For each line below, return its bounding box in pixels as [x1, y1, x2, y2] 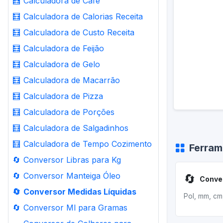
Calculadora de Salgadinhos [23, 123, 128, 133]
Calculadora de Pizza [23, 91, 103, 101]
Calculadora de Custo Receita [23, 27, 134, 37]
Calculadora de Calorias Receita [23, 11, 143, 21]
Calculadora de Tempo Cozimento [23, 139, 152, 149]
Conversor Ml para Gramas [23, 203, 127, 213]
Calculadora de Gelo [23, 59, 100, 69]
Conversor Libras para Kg [23, 155, 121, 165]
